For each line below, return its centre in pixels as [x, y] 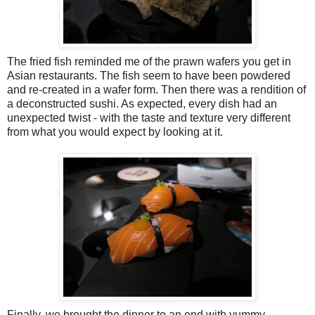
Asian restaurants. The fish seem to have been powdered [149, 75]
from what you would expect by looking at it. [115, 131]
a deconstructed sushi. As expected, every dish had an [142, 103]
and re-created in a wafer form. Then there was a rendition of [156, 89]
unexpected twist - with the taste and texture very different [149, 117]
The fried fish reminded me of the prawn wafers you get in [149, 61]
